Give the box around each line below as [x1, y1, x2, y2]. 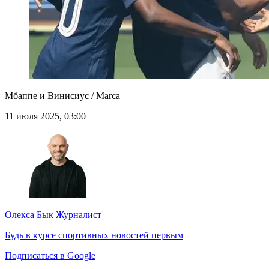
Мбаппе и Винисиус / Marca [5, 91, 120, 101]
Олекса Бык [5, 210, 53, 220]
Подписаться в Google [5, 250, 95, 261]
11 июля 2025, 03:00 [5, 111, 86, 122]
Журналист [53, 210, 101, 220]
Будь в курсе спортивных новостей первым [5, 230, 183, 241]
